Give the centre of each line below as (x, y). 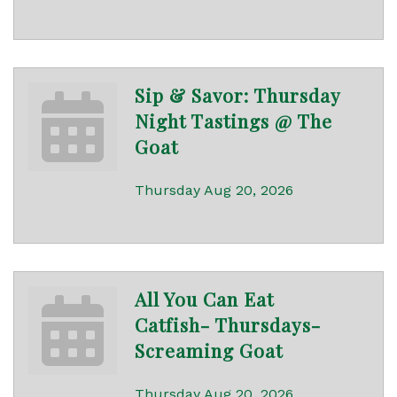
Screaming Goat (209, 350)
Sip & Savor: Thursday (237, 95)
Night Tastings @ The (234, 121)
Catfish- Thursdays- (228, 325)
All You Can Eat (204, 299)
